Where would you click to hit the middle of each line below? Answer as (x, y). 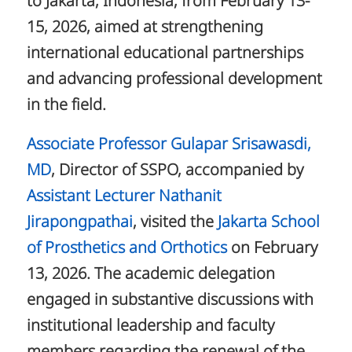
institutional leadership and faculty (150, 326)
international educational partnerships (165, 54)
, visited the (175, 223)
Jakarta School (268, 223)
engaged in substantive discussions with (170, 301)
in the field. (66, 106)
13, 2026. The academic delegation (150, 275)
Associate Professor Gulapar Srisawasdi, (169, 145)
